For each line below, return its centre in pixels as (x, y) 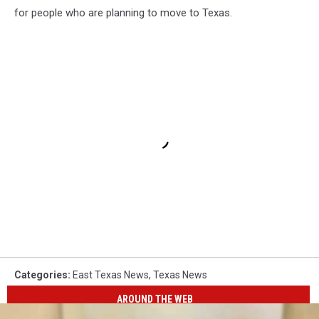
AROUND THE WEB (155, 299)
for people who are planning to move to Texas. (123, 12)
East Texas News (111, 274)
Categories (41, 274)
